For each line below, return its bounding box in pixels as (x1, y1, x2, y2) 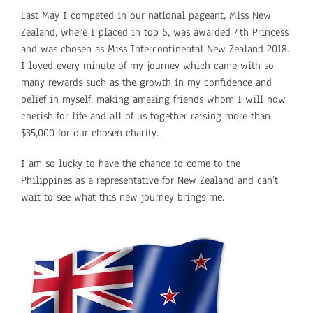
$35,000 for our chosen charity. (20, 125, 159, 140)
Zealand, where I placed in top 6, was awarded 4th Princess (20, 24, 289, 39)
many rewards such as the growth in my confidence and (20, 75, 272, 89)
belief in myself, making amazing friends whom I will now (20, 92, 286, 106)
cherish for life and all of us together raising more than (20, 108, 270, 123)
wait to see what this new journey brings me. (20, 189, 224, 204)
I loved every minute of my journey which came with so (20, 58, 274, 73)
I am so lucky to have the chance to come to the (20, 156, 240, 170)
